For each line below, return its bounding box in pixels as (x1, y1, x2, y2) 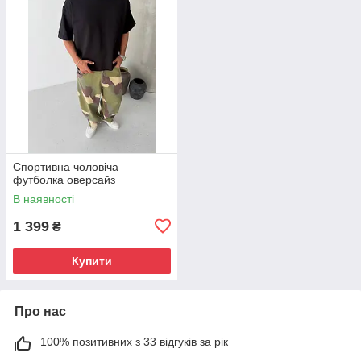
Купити (72, 254, 112, 268)
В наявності (13, 192, 74, 205)
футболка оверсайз (13, 172, 115, 186)
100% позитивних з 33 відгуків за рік (40, 334, 228, 348)
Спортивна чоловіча (13, 160, 118, 173)
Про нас (15, 304, 66, 318)
